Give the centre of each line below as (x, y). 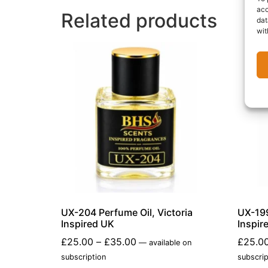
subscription (83, 257)
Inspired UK (88, 223)
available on (169, 242)
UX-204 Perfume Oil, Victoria (127, 212)
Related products (139, 21)
